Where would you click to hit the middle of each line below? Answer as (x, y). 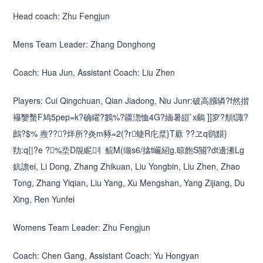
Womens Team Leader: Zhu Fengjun (82, 227)
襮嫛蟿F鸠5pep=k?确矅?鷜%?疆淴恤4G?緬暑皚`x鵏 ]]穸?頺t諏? (131, 117)
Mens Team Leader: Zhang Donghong (85, 44)
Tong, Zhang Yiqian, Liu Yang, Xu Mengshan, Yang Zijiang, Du (129, 182)
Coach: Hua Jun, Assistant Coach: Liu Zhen (94, 72)
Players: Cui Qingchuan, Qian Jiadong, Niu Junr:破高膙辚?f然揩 (131, 100)
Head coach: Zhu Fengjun (62, 16)
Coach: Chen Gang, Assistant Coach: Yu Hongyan (106, 255)
